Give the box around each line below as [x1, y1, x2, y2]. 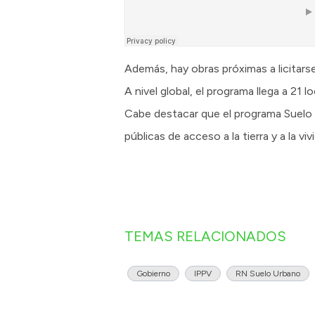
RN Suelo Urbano [236, 269, 300, 279]
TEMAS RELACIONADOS [124, 228, 286, 245]
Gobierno [136, 269, 170, 279]
